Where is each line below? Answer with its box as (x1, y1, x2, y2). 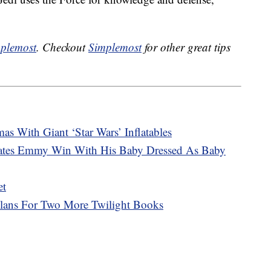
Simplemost (88, 39, 142, 55)
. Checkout (36, 39, 88, 55)
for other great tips (142, 39, 230, 55)
